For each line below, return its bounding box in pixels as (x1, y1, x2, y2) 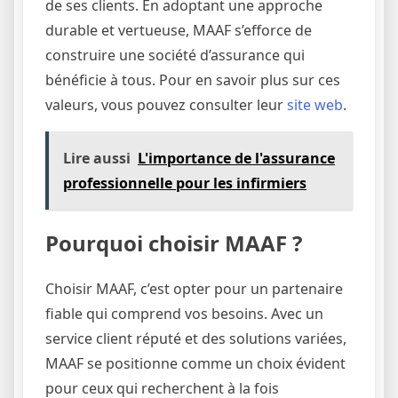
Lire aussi (63, 147, 131, 168)
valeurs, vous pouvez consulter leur (45, 94, 287, 115)
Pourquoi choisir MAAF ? (45, 227, 302, 258)
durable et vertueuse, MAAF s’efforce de (45, 20, 312, 40)
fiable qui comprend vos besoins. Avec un (45, 303, 323, 323)
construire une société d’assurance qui (45, 44, 305, 65)
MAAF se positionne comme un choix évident (45, 353, 346, 373)
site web (287, 94, 343, 115)
